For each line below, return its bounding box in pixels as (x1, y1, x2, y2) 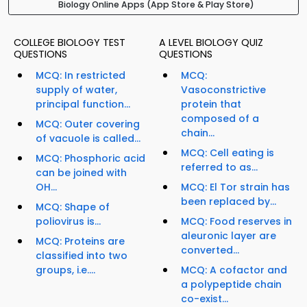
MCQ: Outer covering (36, 117, 140, 132)
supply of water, (36, 83, 117, 97)
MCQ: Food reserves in (181, 214, 292, 229)
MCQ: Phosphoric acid (36, 151, 145, 166)
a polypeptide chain (181, 278, 282, 292)
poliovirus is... (36, 214, 101, 229)
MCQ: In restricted (36, 69, 125, 83)
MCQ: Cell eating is (181, 146, 274, 160)
